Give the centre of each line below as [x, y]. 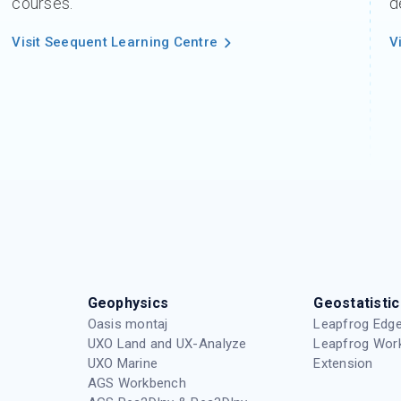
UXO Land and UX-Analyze [167, 344]
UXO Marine [123, 364]
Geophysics [128, 303]
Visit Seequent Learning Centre [115, 43]
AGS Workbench [137, 384]
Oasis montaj [128, 324]
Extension [343, 364]
